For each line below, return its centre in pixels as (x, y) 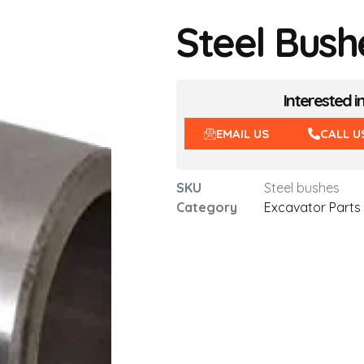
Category (207, 207)
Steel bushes (302, 188)
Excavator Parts (312, 207)
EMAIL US (243, 134)
